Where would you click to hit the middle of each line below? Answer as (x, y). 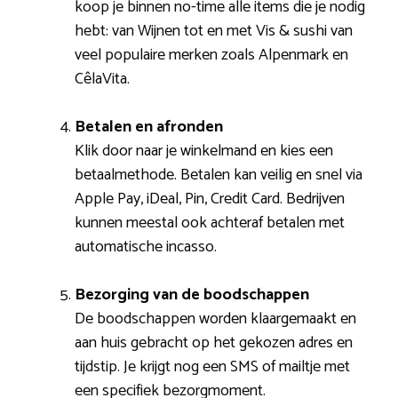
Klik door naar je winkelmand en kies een (204, 151)
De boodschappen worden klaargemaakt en (215, 318)
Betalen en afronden (149, 127)
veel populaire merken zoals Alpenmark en (211, 55)
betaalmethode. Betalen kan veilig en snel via (219, 175)
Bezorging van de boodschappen (192, 295)
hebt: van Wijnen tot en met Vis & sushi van (214, 31)
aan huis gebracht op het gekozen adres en (214, 342)
